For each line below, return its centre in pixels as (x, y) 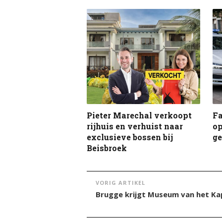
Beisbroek (107, 148)
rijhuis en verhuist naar (135, 126)
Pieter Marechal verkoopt (139, 115)
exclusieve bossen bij (130, 137)
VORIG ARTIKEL (120, 183)
